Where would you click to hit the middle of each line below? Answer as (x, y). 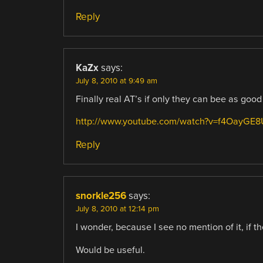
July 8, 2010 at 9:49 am (116, 81)
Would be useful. (110, 250)
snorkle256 (101, 196)
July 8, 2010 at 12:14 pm (117, 209)
